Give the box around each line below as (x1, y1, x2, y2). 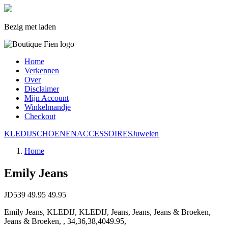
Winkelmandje (24, 103, 71, 111)
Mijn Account (24, 94, 69, 102)
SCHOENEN (32, 129, 77, 138)
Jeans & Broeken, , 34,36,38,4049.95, (4, 217, 126, 226)
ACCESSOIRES (77, 129, 132, 138)
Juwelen (132, 129, 159, 138)
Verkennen (24, 66, 59, 75)
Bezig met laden (4, 22, 56, 31)
